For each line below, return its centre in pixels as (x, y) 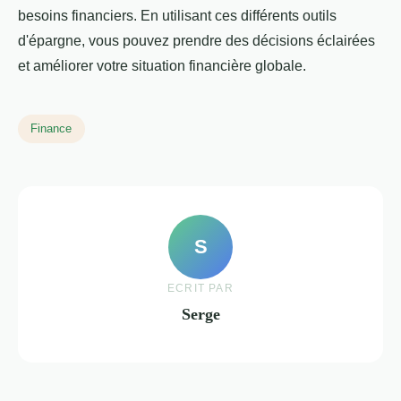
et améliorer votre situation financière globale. (162, 66)
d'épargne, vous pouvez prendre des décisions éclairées (196, 41)
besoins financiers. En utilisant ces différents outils (177, 16)
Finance (51, 129)
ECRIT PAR (200, 288)
